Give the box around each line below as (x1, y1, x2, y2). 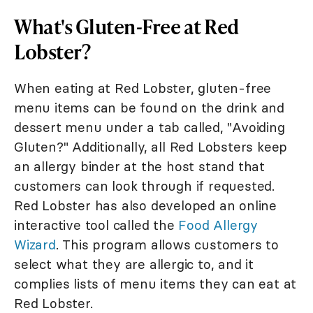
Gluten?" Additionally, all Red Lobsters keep (14, 138, 288, 156)
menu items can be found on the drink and (14, 99, 284, 117)
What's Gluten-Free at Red (14, 13, 239, 41)
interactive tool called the (14, 217, 179, 234)
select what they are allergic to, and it (14, 256, 254, 273)
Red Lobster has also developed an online (14, 197, 277, 214)
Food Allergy (178, 217, 259, 234)
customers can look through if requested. (14, 177, 275, 195)
